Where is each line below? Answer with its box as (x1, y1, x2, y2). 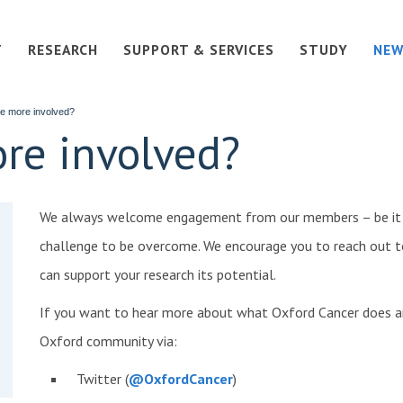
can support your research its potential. (39, 264, 276, 283)
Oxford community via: (39, 331, 177, 350)
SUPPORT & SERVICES (122, 40, 274, 59)
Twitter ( (76, 369, 129, 388)
